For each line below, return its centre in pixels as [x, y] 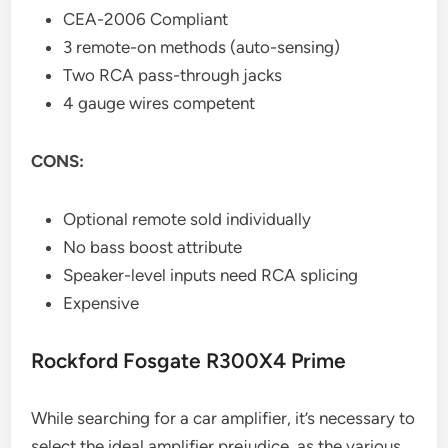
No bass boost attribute [153, 246]
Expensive [101, 302]
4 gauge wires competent [159, 102]
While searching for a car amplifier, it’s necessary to [223, 417]
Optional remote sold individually [187, 218]
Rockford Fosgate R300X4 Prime [189, 360]
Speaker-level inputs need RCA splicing [211, 274]
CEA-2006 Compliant [146, 18]
